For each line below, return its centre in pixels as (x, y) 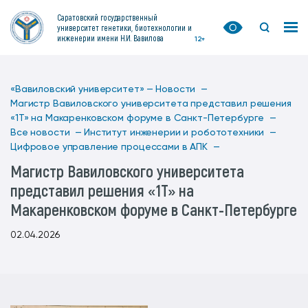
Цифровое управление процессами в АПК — (115, 147)
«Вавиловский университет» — (82, 89)
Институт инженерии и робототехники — (180, 133)
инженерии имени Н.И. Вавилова (110, 37)
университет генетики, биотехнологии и (124, 27)
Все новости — (46, 133)
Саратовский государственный (107, 17)
